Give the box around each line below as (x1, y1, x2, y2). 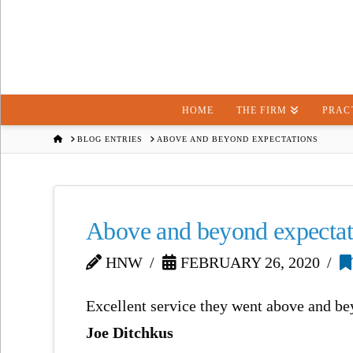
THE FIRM (236, 105, 288, 117)
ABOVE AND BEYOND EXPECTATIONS (157, 134, 319, 143)
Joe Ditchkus (86, 323, 174, 341)
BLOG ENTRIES (77, 134, 143, 143)
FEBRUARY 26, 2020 (176, 254, 321, 272)
